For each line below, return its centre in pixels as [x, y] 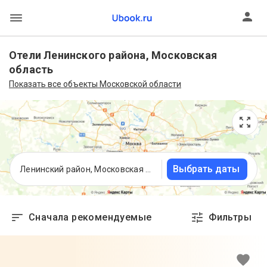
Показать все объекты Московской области [95, 84]
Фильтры [230, 217]
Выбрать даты [206, 169]
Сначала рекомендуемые [90, 217]
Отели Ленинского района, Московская [113, 55]
